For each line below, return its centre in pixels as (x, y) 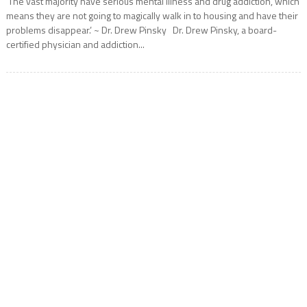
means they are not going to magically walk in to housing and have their (152, 15)
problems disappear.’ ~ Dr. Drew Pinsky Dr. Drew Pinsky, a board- (141, 29)
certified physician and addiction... (75, 44)
